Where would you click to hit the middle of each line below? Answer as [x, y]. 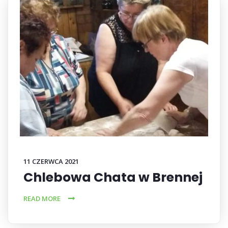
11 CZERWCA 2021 [51, 161]
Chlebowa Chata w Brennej [113, 177]
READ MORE [42, 198]
